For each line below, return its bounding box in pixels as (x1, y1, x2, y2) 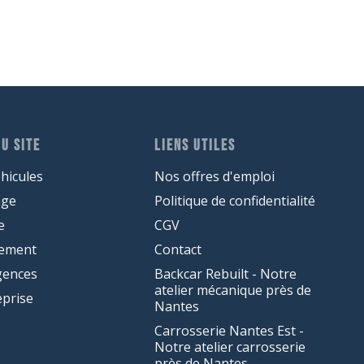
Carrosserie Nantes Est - (154, 322, 304, 340)
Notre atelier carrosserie (154, 338, 305, 357)
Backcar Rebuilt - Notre (154, 265, 297, 284)
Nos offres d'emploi (154, 167, 275, 186)
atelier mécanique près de (154, 281, 311, 300)
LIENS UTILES (154, 136, 236, 156)
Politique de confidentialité (154, 192, 315, 210)
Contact (154, 240, 201, 259)
